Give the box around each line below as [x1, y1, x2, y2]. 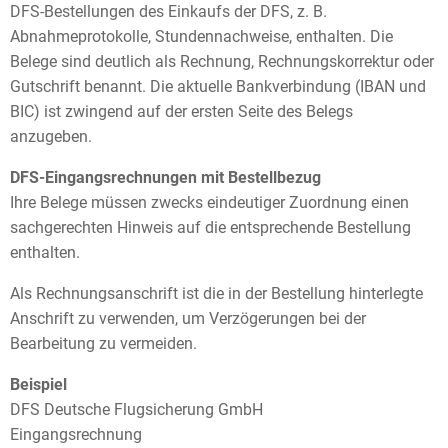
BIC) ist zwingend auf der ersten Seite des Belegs [10, 102, 353, 121]
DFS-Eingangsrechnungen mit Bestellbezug [10, 168, 321, 187]
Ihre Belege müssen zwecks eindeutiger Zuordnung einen [10, 193, 409, 212]
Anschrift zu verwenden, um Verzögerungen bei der [10, 309, 366, 328]
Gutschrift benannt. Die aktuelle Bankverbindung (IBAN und [10, 77, 426, 96]
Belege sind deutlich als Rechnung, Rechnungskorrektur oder [10, 52, 434, 71]
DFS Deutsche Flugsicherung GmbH [10, 400, 263, 419]
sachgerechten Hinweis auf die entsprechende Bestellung [10, 218, 411, 237]
